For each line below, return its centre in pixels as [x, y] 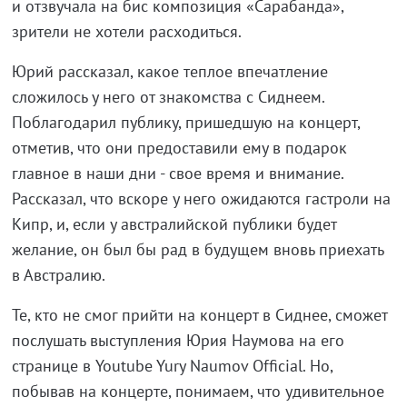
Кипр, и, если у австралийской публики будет [174, 223]
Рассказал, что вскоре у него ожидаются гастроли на [201, 198]
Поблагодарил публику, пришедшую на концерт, [185, 122]
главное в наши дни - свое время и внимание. [177, 173]
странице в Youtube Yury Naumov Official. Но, [172, 365]
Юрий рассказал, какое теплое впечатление [169, 71]
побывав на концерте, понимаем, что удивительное [198, 391]
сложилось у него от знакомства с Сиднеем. [168, 96]
